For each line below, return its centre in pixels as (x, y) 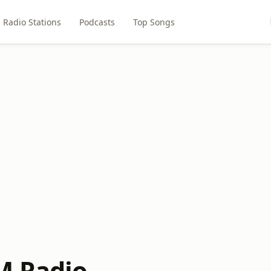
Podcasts (97, 22)
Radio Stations (32, 22)
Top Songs (154, 22)
